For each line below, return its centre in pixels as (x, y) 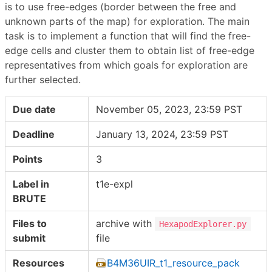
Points (28, 159)
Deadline (34, 134)
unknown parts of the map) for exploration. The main (127, 21)
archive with (125, 223)
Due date (34, 109)
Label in (31, 184)
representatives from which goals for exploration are (126, 65)
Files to (30, 223)
